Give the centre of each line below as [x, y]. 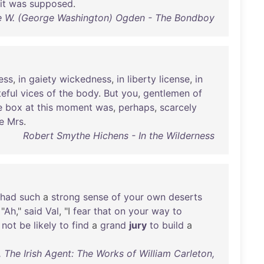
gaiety [43, 79]
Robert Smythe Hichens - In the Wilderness [118, 136]
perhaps [136, 107]
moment [74, 107]
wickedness [85, 79]
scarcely [178, 107]
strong [66, 197]
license [174, 79]
